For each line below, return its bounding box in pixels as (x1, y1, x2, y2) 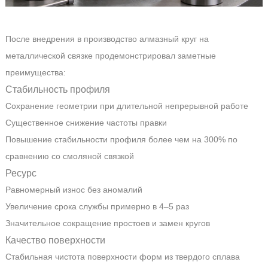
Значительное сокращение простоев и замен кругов (5, 218, 210, 228)
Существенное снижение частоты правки (5, 117, 167, 127)
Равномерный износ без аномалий (5, 184, 142, 194)
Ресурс (5, 167, 36, 178)
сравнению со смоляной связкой (5, 151, 134, 161)
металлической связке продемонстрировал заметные (5, 50, 216, 60)
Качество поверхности (5, 234, 105, 245)
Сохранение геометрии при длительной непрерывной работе (5, 100, 248, 111)
